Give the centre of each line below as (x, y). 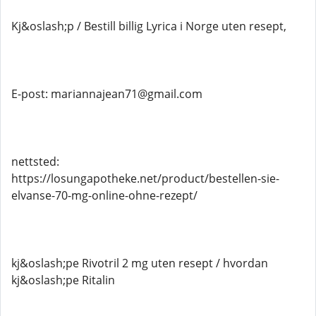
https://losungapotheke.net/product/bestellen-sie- (145, 178)
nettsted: (35, 162)
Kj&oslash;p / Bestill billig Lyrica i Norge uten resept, (149, 26)
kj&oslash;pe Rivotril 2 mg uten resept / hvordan (140, 263)
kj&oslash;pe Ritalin (63, 280)
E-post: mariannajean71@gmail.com (107, 94)
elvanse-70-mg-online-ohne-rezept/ (104, 195)
